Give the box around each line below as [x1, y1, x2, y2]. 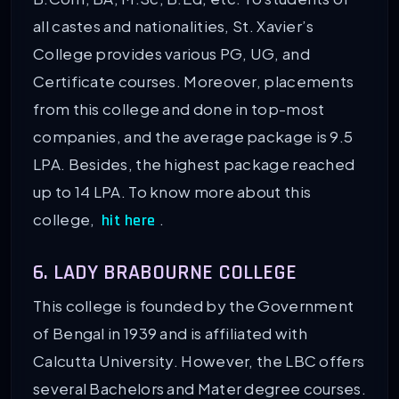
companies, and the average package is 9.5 [33, 126, 354, 146]
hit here [101, 210, 156, 231]
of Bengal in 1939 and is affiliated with [33, 323, 307, 344]
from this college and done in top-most [33, 98, 325, 118]
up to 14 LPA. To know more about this [33, 181, 312, 201]
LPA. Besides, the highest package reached [33, 153, 355, 174]
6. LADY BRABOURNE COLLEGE [33, 259, 297, 287]
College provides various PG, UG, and [33, 43, 310, 63]
